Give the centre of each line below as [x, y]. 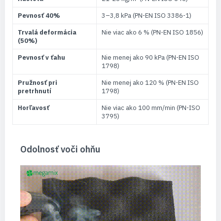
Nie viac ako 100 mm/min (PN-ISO [151, 108]
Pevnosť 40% [39, 15]
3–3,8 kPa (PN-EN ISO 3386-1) [147, 15]
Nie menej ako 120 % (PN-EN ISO [150, 82]
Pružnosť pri [37, 82]
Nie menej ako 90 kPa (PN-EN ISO [150, 57]
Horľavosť [34, 108]
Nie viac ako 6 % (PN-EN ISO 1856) [152, 32]
